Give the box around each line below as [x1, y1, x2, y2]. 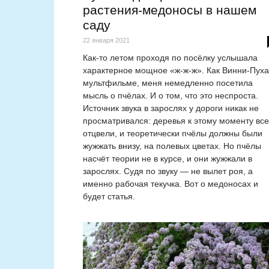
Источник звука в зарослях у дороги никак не [83, 103, 259, 113]
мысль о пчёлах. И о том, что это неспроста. [83, 91, 258, 101]
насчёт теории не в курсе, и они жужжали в [83, 154, 252, 164]
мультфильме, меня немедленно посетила [83, 78, 253, 88]
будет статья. [83, 192, 135, 202]
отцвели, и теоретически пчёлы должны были [83, 128, 262, 139]
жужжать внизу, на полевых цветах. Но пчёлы [83, 141, 261, 151]
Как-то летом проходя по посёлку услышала [83, 53, 258, 63]
